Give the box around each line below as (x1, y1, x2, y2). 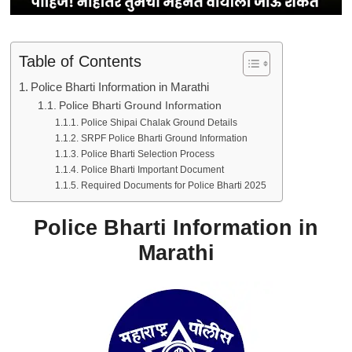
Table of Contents (19, 52, 141, 70)
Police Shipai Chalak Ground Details (80, 116, 237, 128)
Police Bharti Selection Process (80, 148, 214, 159)
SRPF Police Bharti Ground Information (80, 132, 247, 144)
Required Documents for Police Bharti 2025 (80, 179, 266, 191)
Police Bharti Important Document (80, 163, 224, 175)
